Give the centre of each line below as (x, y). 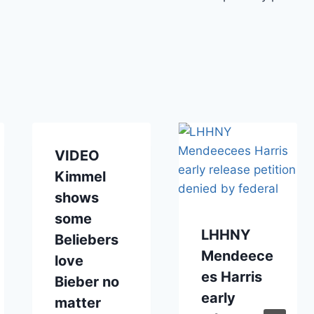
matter (77, 302)
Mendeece (237, 255)
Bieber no (87, 281)
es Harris (231, 277)
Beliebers (86, 239)
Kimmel (80, 176)
